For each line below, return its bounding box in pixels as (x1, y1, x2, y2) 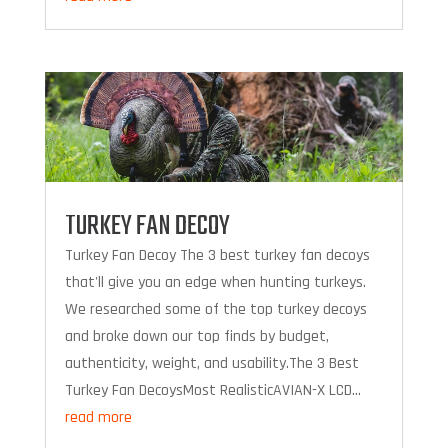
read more (64, 407, 132, 429)
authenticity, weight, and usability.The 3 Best (64, 353, 359, 375)
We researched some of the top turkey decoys (64, 299, 367, 321)
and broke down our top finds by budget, (64, 326, 329, 348)
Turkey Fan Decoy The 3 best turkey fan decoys (64, 245, 370, 267)
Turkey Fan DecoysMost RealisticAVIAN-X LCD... (64, 380, 361, 402)
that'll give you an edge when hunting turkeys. (64, 272, 366, 294)
